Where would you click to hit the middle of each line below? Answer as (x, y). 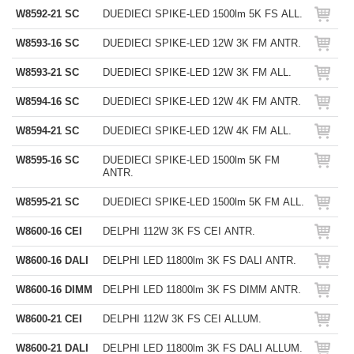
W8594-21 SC (47, 131)
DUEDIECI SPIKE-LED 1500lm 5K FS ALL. (203, 14)
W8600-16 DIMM (54, 290)
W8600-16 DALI (52, 260)
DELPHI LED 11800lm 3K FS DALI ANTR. (200, 260)
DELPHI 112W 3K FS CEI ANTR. (179, 231)
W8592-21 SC (47, 14)
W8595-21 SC (47, 202)
